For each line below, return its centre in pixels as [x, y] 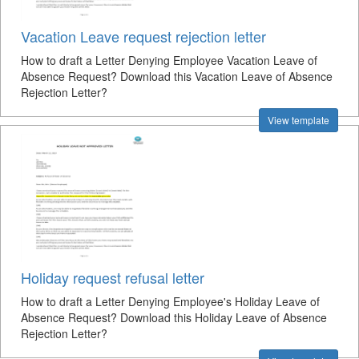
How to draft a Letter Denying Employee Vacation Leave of [169, 60]
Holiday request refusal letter [113, 277]
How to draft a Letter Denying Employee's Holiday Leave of [170, 301]
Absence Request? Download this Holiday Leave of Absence [174, 317]
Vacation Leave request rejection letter [143, 36]
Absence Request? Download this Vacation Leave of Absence [177, 76]
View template [298, 120]
